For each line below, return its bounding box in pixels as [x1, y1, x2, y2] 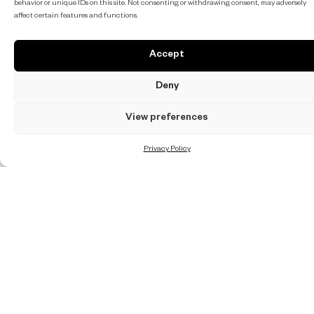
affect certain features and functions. [14, 12, 138, 20]
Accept [149, 50, 184, 61]
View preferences [125, 113, 208, 124]
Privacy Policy [143, 145, 191, 153]
